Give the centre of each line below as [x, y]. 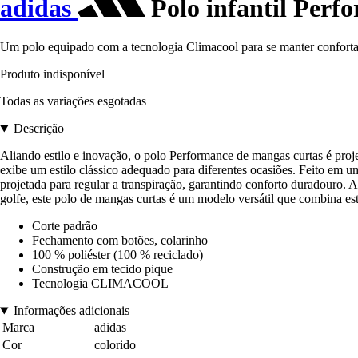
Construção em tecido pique [102, 269]
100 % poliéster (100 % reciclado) [117, 255]
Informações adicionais [71, 311]
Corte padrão [65, 226]
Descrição [38, 129]
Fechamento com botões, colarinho [120, 241]
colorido [115, 345]
